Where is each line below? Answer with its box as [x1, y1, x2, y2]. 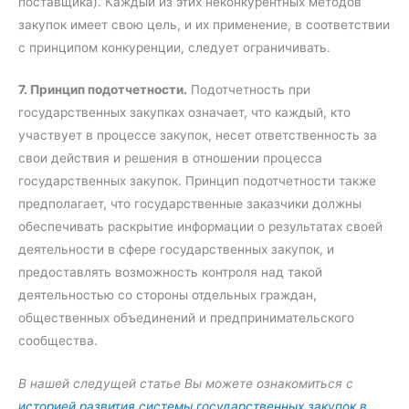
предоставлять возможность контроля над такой [18, 265, 322, 280]
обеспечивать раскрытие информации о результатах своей [18, 219, 383, 235]
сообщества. [18, 333, 98, 349]
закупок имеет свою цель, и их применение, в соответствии [18, 16, 390, 32]
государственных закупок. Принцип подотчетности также [18, 173, 376, 189]
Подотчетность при [187, 82, 310, 98]
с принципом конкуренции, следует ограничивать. [18, 39, 330, 55]
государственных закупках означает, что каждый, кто [18, 105, 351, 121]
